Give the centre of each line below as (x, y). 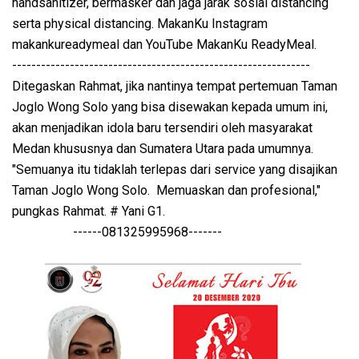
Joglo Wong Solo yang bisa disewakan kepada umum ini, (170, 107)
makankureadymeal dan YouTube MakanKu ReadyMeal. (164, 45)
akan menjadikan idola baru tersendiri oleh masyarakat (162, 128)
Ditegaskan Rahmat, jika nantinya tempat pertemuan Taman (175, 87)
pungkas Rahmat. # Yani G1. (89, 212)
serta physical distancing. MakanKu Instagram (140, 24)
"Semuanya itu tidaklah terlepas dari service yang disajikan (175, 170)
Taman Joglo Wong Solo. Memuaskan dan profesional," (166, 191)
